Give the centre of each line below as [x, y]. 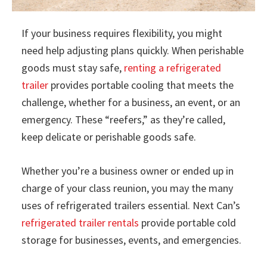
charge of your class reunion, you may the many [127, 188]
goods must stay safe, [73, 67]
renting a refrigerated [173, 67]
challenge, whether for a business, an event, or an [131, 102]
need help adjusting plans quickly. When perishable [133, 50]
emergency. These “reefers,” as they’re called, [123, 119]
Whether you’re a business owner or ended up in [128, 170]
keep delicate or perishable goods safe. [109, 136]
